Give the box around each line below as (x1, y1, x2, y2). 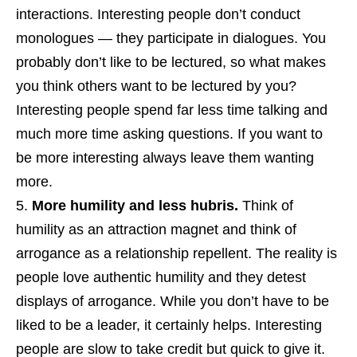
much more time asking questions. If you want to (16, 125, 323, 142)
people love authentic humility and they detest (16, 269, 306, 285)
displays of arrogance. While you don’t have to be (16, 292, 329, 309)
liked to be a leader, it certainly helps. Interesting (16, 316, 322, 333)
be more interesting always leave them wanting (16, 149, 314, 166)
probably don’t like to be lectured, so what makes (16, 53, 326, 70)
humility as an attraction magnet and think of (16, 221, 296, 237)
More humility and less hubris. (32, 197, 238, 214)
